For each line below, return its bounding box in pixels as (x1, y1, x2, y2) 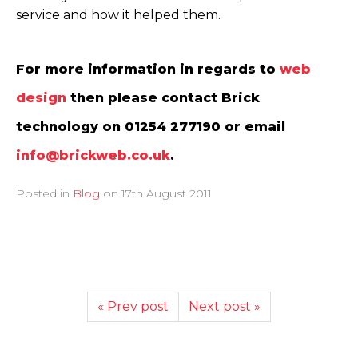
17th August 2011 (121, 185, 212, 201)
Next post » (189, 298, 261, 314)
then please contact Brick (66, 89, 260, 105)
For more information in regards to (16, 61, 280, 77)
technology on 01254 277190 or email (16, 118, 285, 134)
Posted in (16, 185, 73, 201)
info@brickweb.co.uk (16, 147, 170, 163)
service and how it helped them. (16, 6, 221, 22)
